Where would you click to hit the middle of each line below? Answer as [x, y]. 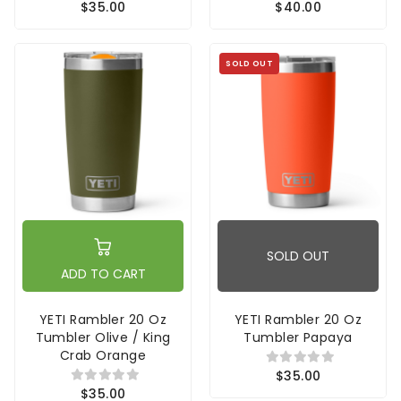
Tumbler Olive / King [103, 337]
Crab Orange [103, 355]
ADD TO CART [103, 273]
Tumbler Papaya [298, 337]
